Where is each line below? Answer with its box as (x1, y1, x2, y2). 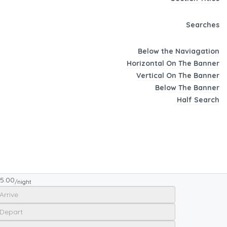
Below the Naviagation (138, 47, 219, 56)
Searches (186, 20, 219, 30)
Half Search (177, 95, 219, 105)
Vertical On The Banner (136, 71, 219, 81)
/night (15, 178, 31, 186)
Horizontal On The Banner (127, 59, 219, 68)
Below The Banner (155, 83, 219, 93)
